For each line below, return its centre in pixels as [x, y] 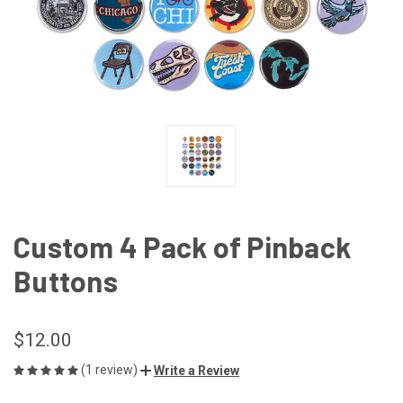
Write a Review [197, 370]
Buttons [66, 280]
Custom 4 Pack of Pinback [182, 246]
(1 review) [111, 369]
